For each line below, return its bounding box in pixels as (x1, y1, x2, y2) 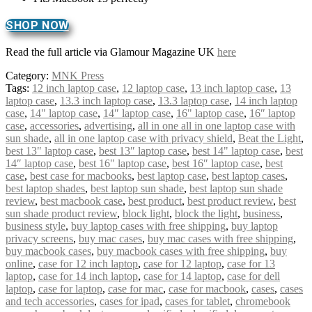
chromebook (235, 295, 290, 307)
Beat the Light (238, 132, 301, 144)
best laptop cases (212, 170, 285, 182)
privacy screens (6, 233, 73, 244)
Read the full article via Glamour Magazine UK (6, 46, 217, 58)
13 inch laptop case (190, 82, 274, 94)
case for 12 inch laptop (38, 258, 138, 270)
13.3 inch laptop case (60, 95, 153, 107)
